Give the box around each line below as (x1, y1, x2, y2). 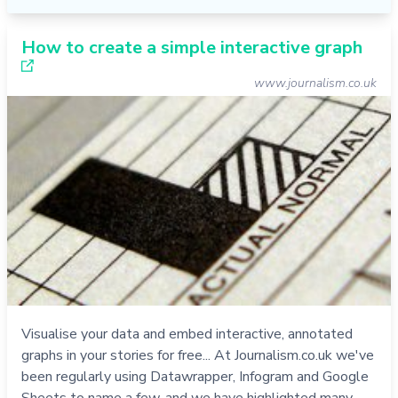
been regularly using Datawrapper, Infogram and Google (21, 366, 369, 386)
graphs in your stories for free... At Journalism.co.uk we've (21, 345, 374, 365)
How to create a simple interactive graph (21, 36, 362, 60)
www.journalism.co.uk (254, 75, 377, 92)
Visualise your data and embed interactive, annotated (21, 323, 353, 344)
